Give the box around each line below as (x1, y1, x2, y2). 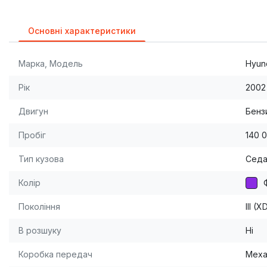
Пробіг (18, 130, 46, 141)
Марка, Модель (18, 58, 83, 69)
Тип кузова (18, 154, 64, 164)
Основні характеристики (28, 26, 136, 36)
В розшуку (18, 225, 61, 236)
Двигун (18, 106, 48, 117)
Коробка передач (18, 249, 92, 260)
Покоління (18, 201, 60, 212)
